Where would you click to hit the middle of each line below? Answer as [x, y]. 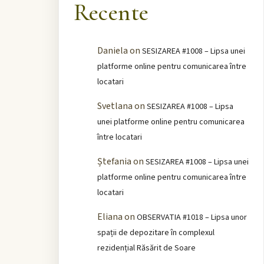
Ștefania [114, 161]
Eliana [110, 217]
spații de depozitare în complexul [156, 232]
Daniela [112, 50]
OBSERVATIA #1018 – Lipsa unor [192, 217]
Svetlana [115, 106]
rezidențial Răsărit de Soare [146, 248]
